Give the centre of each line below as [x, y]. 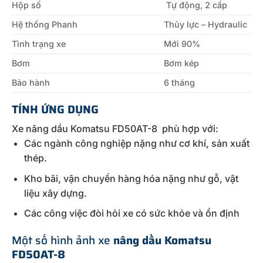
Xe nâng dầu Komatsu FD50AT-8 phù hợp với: [115, 129]
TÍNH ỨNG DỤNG [57, 109]
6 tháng [180, 82]
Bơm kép [182, 63]
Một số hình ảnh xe [63, 240]
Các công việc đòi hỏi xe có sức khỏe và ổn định [131, 213]
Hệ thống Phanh [45, 24]
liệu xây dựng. [55, 193]
